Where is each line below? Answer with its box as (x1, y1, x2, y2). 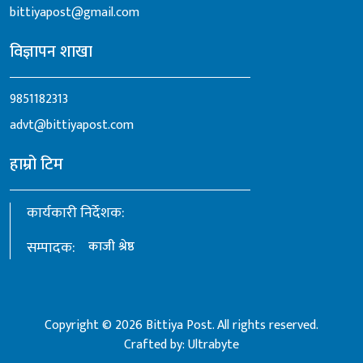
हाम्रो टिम (10, 151, 63, 179)
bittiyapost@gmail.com (10, 2, 139, 24)
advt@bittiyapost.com (10, 114, 134, 137)
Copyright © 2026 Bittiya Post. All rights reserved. (45, 314, 318, 337)
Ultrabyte (188, 334, 239, 357)
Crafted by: (124, 334, 188, 357)
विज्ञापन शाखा (10, 38, 92, 66)
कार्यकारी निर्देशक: (27, 201, 125, 226)
